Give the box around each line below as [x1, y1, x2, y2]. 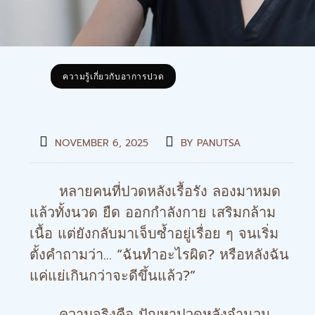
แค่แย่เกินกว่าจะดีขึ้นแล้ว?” [30, 265, 195, 286]
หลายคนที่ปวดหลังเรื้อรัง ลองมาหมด [30, 181, 281, 202]
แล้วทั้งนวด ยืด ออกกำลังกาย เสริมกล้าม [30, 202, 276, 223]
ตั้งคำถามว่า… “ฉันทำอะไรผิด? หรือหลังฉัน [30, 244, 289, 265]
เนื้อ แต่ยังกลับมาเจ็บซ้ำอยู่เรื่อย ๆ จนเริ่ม [30, 223, 278, 244]
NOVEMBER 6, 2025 [55, 136, 148, 150]
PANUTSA [197, 136, 240, 150]
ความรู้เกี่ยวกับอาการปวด [63, 70, 165, 83]
